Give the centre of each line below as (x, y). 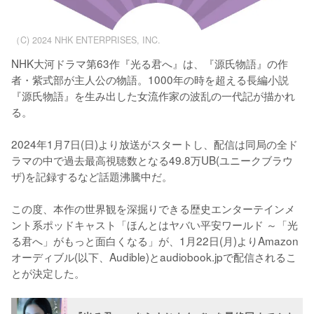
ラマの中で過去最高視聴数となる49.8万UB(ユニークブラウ (152, 160)
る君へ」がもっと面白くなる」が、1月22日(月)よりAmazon (155, 241)
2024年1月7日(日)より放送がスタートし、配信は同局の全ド (155, 144)
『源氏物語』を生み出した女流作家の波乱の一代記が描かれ (153, 96)
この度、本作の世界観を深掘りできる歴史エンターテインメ (153, 209)
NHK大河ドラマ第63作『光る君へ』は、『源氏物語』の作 (150, 63)
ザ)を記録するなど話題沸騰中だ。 (92, 176)
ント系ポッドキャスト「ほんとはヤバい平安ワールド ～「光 (155, 225)
